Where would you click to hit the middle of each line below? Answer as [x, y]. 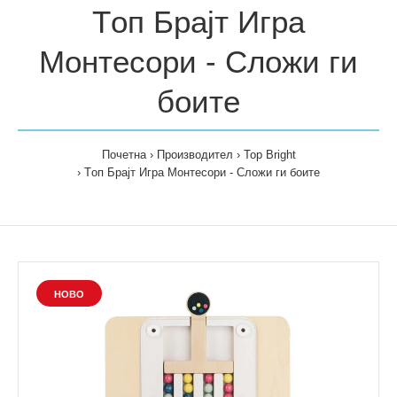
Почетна [124, 155]
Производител [195, 155]
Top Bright [269, 155]
